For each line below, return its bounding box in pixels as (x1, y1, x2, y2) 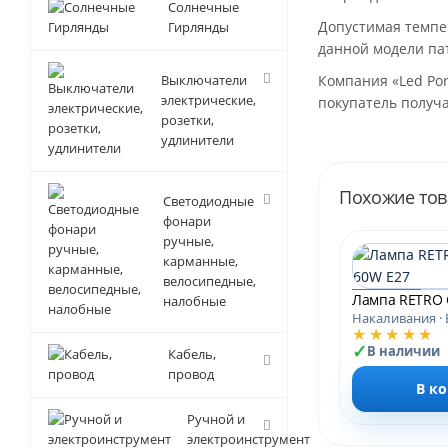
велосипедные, (163, 272, 256, 290)
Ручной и (187, 410, 245, 428)
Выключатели (161, 71, 247, 89)
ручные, (163, 232, 214, 250)
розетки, (161, 111, 214, 129)
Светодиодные (163, 192, 254, 210)
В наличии (367, 342, 440, 360)
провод (168, 365, 214, 383)
